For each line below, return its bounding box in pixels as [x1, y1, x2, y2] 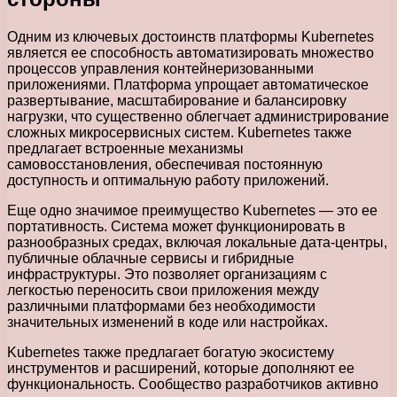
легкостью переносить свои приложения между [7, 282, 319, 298]
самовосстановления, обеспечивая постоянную [7, 156, 323, 172]
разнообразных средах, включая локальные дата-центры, [7, 234, 387, 250]
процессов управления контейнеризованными [7, 60, 314, 76]
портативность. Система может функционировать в [7, 218, 346, 234]
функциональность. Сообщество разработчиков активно [7, 376, 378, 392]
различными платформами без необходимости [7, 298, 315, 314]
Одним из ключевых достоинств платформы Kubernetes [7, 28, 374, 44]
